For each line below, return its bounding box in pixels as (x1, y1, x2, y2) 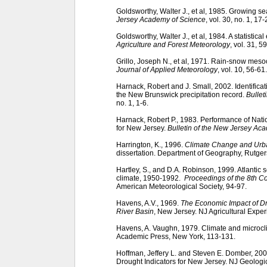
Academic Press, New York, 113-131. (116, 232, 235, 241)
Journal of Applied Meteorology (116, 65, 218, 74)
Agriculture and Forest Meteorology (116, 40, 230, 49)
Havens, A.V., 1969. (116, 198, 181, 207)
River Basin (116, 207, 154, 216)
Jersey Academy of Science (116, 15, 206, 24)
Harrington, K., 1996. (116, 140, 185, 149)
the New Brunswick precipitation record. (116, 90, 246, 99)
